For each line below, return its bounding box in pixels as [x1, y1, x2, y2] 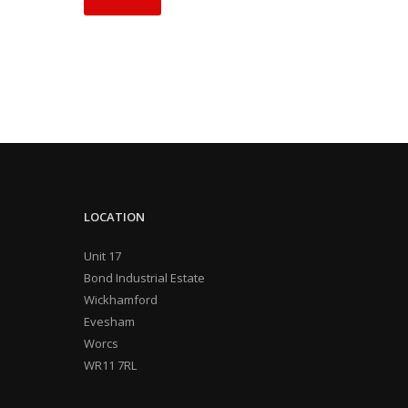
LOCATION [84, 209, 145, 225]
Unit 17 [84, 248, 121, 264]
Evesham [84, 313, 135, 330]
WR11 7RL [84, 357, 137, 373]
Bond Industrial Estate [84, 270, 205, 286]
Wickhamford [84, 291, 158, 308]
